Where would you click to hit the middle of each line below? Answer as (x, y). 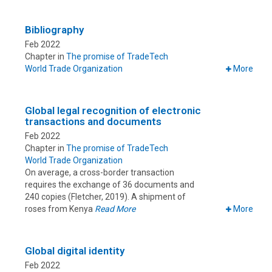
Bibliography (54, 30)
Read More (115, 209)
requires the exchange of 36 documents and (110, 185)
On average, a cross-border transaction (100, 173)
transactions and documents (93, 122)
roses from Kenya (60, 209)
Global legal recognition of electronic (113, 111)
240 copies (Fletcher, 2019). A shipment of (105, 197)
